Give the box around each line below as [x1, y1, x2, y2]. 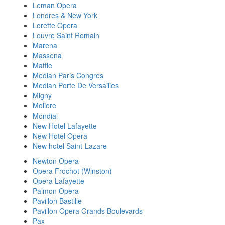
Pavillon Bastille [33, 196, 82, 206]
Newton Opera [33, 156, 79, 166]
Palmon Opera [33, 186, 79, 196]
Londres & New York [33, 10, 97, 20]
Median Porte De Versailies [33, 80, 119, 90]
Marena [33, 40, 57, 50]
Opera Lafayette [33, 176, 84, 186]
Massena [33, 50, 62, 60]
